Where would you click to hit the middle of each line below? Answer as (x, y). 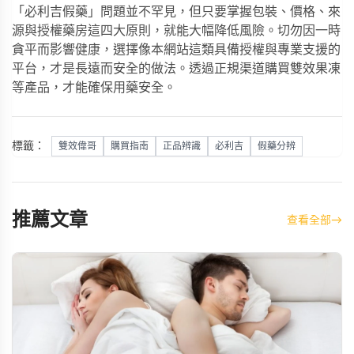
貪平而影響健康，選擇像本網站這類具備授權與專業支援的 (176, 49)
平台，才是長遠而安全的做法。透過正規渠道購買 (151, 68)
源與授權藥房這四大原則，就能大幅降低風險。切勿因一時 (176, 30)
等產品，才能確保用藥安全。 (94, 87)
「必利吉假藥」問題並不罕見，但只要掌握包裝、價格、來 (176, 11)
